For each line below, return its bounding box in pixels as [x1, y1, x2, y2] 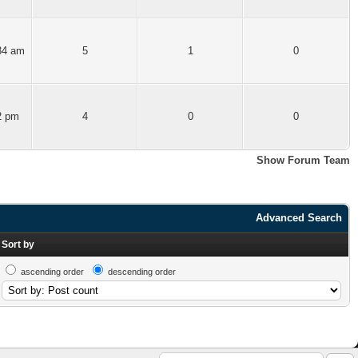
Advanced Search [256, 212, 342, 224]
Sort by [2, 239, 34, 250]
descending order [108, 267, 176, 276]
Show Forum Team [257, 154, 350, 166]
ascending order [21, 267, 84, 276]
